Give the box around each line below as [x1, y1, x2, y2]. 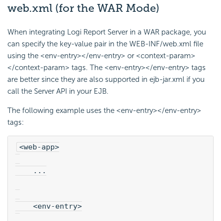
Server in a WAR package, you [106, 27, 206, 37]
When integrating [7, 27, 67, 37]
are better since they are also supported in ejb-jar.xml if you [7, 74, 205, 84]
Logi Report [67, 27, 106, 37]
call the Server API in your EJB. [7, 86, 109, 96]
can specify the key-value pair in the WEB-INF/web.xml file [7, 39, 203, 48]
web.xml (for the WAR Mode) [7, 1, 159, 15]
